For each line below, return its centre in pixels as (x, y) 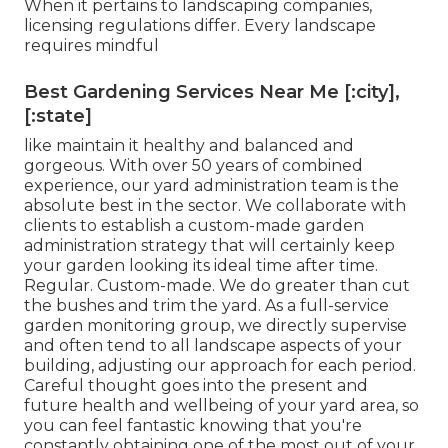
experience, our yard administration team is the (211, 186)
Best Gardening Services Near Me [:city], (212, 92)
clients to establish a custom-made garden (194, 226)
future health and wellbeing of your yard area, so (221, 406)
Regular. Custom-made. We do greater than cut (217, 286)
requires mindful (91, 46)
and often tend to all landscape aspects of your (213, 346)
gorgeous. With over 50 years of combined (193, 166)
